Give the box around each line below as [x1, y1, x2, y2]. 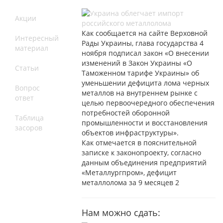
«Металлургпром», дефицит [82, 167, 177, 177]
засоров [15, 122, 42, 132]
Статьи [15, 63, 39, 73]
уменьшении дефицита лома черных [82, 78, 210, 88]
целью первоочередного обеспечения [82, 98, 215, 108]
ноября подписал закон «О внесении [82, 48, 210, 58]
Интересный [15, 33, 59, 43]
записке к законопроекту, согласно [82, 147, 202, 157]
